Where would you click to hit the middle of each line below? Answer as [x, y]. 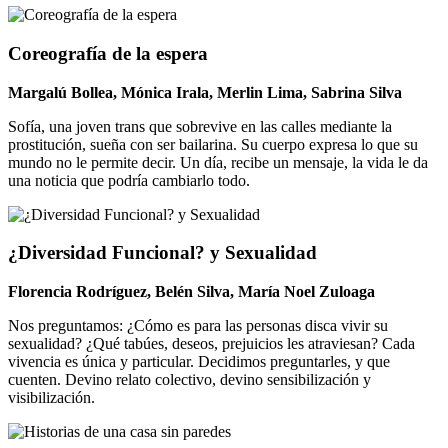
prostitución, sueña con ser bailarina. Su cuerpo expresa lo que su [213, 144]
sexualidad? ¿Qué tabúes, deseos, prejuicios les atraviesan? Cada [211, 344]
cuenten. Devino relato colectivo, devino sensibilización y [189, 380]
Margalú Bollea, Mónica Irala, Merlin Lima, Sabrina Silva [205, 92]
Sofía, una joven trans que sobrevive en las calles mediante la [200, 126]
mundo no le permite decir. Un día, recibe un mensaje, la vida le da [218, 162]
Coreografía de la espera [108, 53]
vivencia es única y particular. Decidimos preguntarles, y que [199, 362]
